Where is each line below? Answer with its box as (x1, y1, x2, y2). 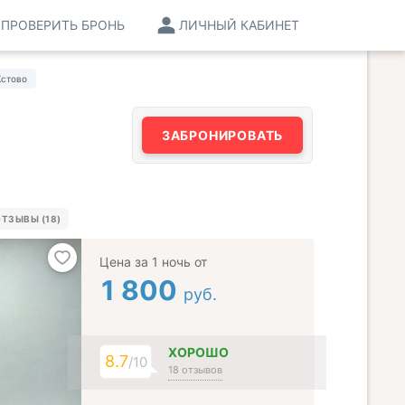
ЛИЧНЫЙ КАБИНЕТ (179, 17, 299, 33)
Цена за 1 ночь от (99, 254, 207, 269)
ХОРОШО (168, 344, 229, 360)
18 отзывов (168, 363, 222, 376)
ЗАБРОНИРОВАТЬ (161, 127, 284, 143)
